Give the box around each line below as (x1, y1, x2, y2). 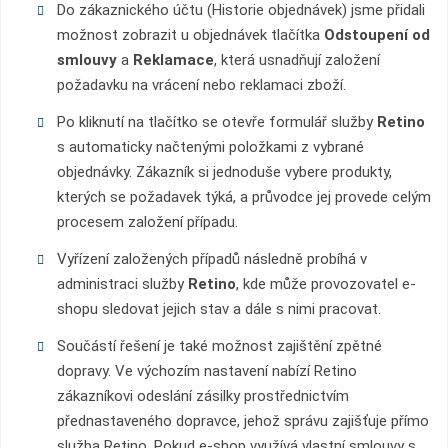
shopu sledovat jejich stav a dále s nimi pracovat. (56, 300, 381, 318)
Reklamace (132, 51, 214, 69)
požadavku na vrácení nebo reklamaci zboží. (56, 76, 346, 94)
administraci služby (56, 275, 188, 293)
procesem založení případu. (56, 213, 238, 231)
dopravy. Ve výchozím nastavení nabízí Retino (56, 362, 357, 380)
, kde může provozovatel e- (235, 275, 416, 293)
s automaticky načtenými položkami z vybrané (56, 138, 364, 156)
